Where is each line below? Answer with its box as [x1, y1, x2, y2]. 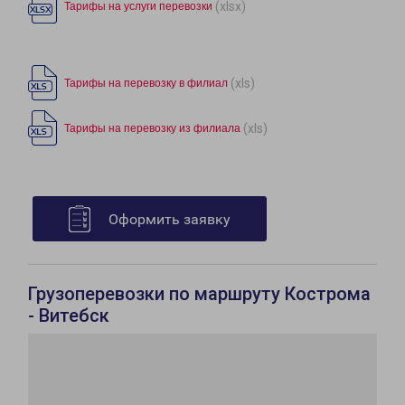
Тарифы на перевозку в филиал [64, 77, 228, 90]
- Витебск [28, 305, 109, 327]
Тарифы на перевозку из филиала [64, 122, 240, 136]
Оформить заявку [108, 211, 231, 229]
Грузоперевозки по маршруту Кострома [28, 283, 371, 306]
